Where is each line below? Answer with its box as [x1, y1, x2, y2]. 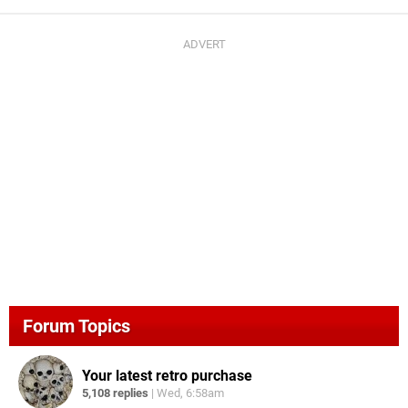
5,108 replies [82, 385, 148, 400]
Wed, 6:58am [157, 385, 224, 400]
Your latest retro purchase [82, 366, 252, 384]
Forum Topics [23, 315, 130, 338]
